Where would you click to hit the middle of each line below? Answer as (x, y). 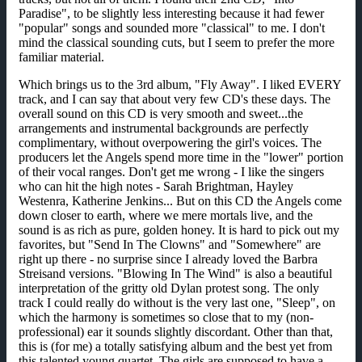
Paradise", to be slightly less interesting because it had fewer (171, 14)
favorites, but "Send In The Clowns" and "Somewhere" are (170, 245)
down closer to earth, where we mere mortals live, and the (166, 216)
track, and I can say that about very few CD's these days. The (175, 99)
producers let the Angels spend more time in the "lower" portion (181, 158)
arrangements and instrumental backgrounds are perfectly (164, 128)
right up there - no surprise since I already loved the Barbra (168, 259)
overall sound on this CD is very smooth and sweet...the (161, 114)
